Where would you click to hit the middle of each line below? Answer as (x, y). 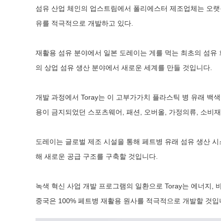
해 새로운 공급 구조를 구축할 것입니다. (97, 157)
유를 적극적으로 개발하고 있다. (84, 23)
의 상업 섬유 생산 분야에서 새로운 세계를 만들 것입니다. (124, 68)
